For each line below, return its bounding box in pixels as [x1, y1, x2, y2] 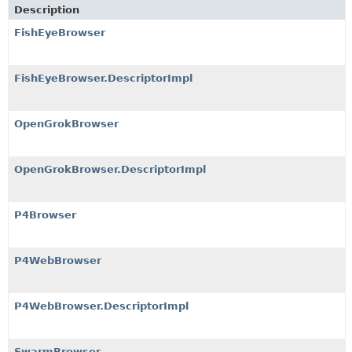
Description [14, 4, 79, 16]
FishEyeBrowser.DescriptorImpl [14, 72, 192, 84]
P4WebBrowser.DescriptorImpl [14, 300, 189, 312]
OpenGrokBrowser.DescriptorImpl [14, 163, 206, 175]
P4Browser [14, 209, 76, 221]
